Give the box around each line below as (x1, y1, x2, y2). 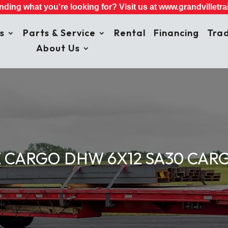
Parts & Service (23, 27, 96, 39)
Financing (154, 27, 199, 39)
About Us (36, 42, 80, 54)
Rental (114, 27, 146, 39)
